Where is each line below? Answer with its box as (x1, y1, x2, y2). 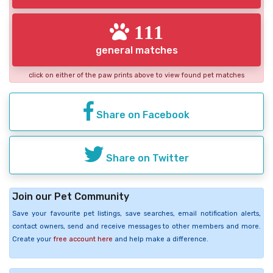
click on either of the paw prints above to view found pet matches (29, 71, 244, 79)
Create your (12, 235, 53, 243)
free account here (53, 235, 113, 243)
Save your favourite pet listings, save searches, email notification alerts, (12, 209, 261, 218)
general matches (95, 44, 178, 56)
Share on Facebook (94, 108, 190, 121)
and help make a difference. (113, 235, 208, 243)
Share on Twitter (104, 152, 189, 164)
